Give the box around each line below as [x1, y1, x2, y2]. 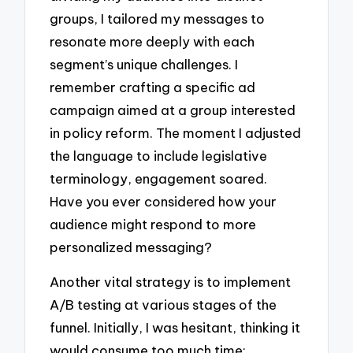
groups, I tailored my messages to [50, 9, 266, 27]
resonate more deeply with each [50, 32, 255, 50]
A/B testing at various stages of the [50, 296, 277, 314]
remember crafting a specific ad [50, 78, 256, 95]
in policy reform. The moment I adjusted [50, 124, 302, 141]
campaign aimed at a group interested [50, 101, 296, 118]
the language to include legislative [50, 147, 268, 164]
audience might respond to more [50, 215, 257, 232]
